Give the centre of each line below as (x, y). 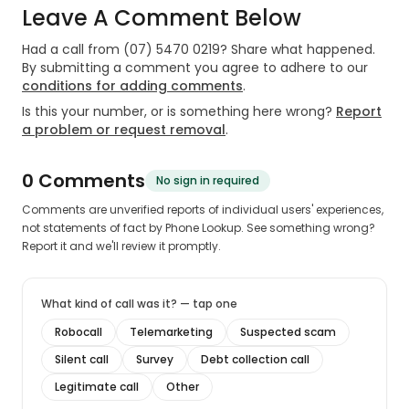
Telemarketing (171, 332)
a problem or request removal (124, 130)
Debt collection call (255, 359)
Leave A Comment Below (162, 18)
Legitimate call (97, 387)
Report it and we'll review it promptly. (121, 246)
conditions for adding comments (132, 86)
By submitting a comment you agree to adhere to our (195, 68)
